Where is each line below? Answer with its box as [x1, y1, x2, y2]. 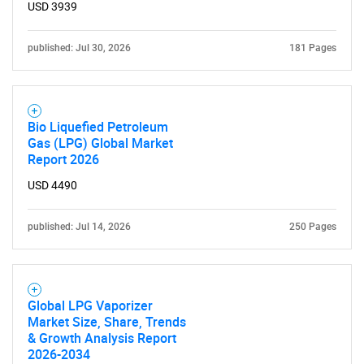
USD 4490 [28, 179, 77, 192]
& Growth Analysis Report [28, 329, 176, 347]
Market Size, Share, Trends [28, 313, 186, 331]
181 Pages [289, 42, 336, 54]
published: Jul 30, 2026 [28, 42, 131, 54]
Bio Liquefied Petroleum [28, 118, 168, 136]
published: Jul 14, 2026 [28, 221, 131, 232]
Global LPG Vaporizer [28, 297, 153, 314]
